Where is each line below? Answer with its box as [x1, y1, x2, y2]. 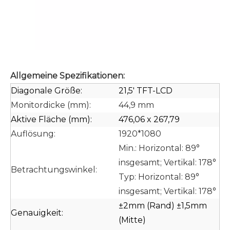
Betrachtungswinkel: [11, 165, 97, 175]
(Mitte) [119, 215, 146, 225]
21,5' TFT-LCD [119, 86, 172, 95]
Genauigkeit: [11, 208, 63, 218]
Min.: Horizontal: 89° [119, 143, 200, 153]
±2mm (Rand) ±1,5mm [119, 201, 207, 210]
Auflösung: [11, 129, 55, 139]
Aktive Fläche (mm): [11, 114, 92, 124]
